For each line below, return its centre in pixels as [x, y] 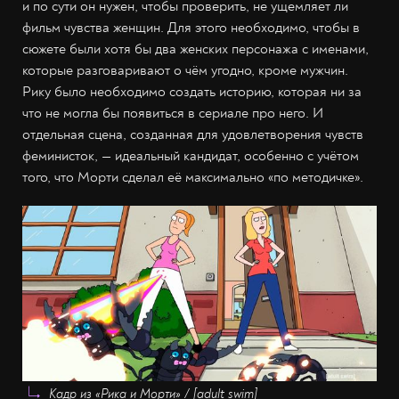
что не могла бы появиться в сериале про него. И [173, 113]
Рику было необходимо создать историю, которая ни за [192, 91]
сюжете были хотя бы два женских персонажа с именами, [195, 49]
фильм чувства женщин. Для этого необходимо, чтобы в [191, 27]
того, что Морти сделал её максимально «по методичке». [193, 177]
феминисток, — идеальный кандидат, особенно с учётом [191, 155]
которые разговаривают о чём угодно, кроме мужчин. [185, 70]
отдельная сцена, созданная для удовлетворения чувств [193, 134]
